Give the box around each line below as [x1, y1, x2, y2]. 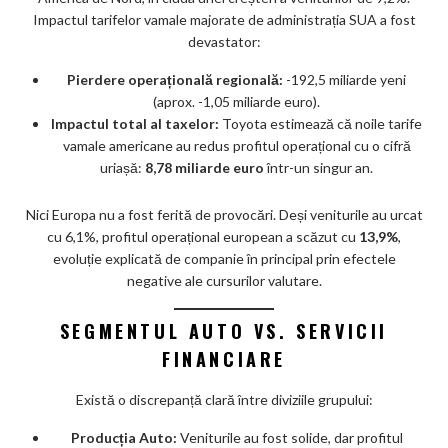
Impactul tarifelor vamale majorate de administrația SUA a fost [32, 11, 416, 29]
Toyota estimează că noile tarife [219, 115, 422, 133]
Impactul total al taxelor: [51, 115, 219, 133]
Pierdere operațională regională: [67, 71, 283, 89]
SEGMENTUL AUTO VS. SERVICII [59, 318, 389, 345]
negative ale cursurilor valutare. [126, 272, 322, 290]
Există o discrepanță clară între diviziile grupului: [75, 391, 373, 409]
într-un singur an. [264, 159, 373, 177]
